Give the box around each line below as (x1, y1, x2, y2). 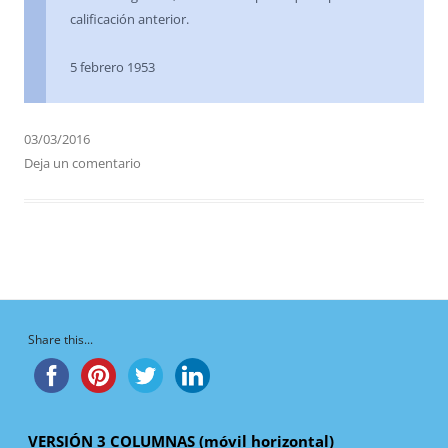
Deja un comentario (24, 154, 141, 173)
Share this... (28, 331, 93, 349)
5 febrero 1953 (70, 58, 155, 77)
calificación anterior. (70, 10, 189, 29)
